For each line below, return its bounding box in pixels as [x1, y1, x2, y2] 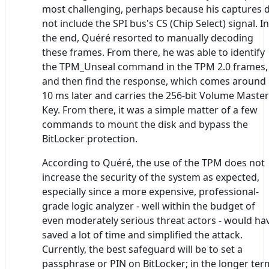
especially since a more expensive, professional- [42, 185, 259, 199]
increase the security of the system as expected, [42, 171, 259, 184]
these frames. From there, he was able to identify [42, 46, 265, 59]
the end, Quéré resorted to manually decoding [42, 31, 253, 45]
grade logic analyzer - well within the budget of [42, 199, 255, 213]
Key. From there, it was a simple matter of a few [42, 103, 258, 117]
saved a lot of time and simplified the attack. [42, 228, 243, 242]
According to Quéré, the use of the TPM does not [42, 156, 265, 170]
